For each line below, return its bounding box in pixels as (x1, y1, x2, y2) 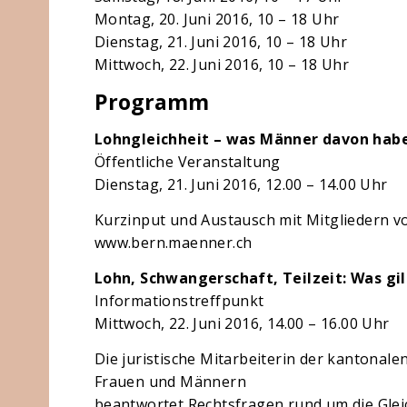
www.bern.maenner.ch (94, 233, 253, 253)
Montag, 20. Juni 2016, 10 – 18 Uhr (94, 9, 340, 29)
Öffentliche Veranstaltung (94, 152, 281, 172)
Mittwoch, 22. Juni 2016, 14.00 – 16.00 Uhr (94, 313, 390, 333)
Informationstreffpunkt (94, 291, 264, 311)
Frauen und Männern (94, 372, 246, 392)
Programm (94, 87, 209, 116)
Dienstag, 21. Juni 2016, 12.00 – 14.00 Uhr (94, 174, 388, 194)
